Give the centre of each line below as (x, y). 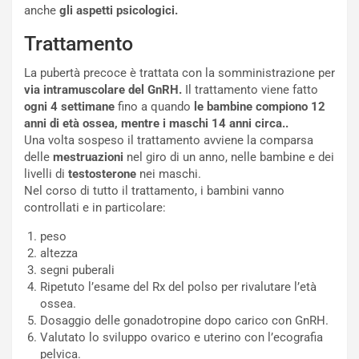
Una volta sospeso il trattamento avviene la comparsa (169, 140)
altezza (59, 253)
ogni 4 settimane (69, 107)
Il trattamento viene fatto (250, 90)
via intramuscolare (75, 90)
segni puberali (77, 270)
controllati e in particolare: (95, 208)
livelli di (46, 174)
